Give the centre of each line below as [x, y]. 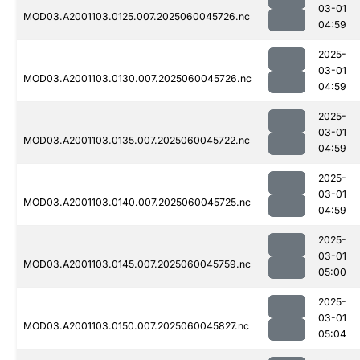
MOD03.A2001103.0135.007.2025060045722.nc [137, 141]
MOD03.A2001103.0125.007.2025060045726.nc [137, 17]
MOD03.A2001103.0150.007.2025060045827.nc [136, 326]
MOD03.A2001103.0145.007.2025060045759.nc [137, 264]
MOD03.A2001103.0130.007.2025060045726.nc [137, 79]
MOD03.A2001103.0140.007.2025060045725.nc [137, 202]
